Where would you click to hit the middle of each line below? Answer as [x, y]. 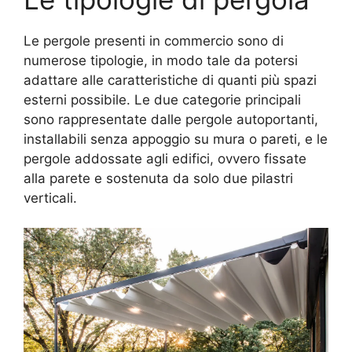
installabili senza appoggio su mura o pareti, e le [176, 139]
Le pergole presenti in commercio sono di [154, 40]
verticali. [50, 198]
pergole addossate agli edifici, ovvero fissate [165, 158]
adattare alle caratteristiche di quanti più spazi [170, 80]
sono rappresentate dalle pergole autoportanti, [171, 119]
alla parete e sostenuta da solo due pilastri [158, 178]
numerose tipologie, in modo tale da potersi [161, 60]
